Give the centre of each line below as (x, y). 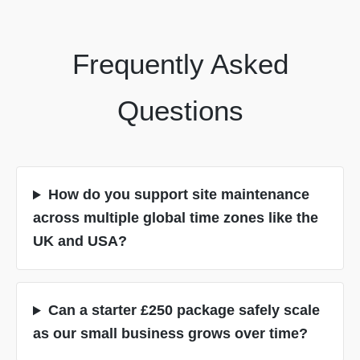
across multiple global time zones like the (176, 218)
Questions (180, 111)
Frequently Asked (180, 64)
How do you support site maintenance (178, 195)
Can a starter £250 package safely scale (184, 311)
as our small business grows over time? (170, 334)
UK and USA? (80, 241)
